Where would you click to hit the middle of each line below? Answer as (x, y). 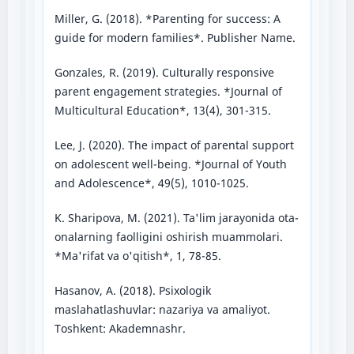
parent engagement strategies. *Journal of (168, 91)
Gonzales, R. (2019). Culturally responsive (164, 72)
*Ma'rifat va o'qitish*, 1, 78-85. (137, 256)
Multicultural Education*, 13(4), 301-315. (162, 110)
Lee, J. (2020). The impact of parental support (174, 145)
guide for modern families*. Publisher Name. (175, 37)
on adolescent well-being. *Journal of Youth (170, 164)
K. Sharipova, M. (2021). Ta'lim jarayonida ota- (176, 218)
